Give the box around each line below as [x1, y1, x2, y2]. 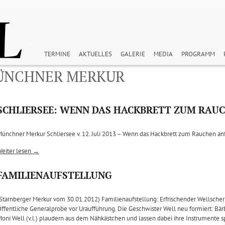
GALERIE [121, 50, 145, 59]
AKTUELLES [79, 50, 112, 59]
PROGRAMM [181, 50, 215, 59]
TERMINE [44, 50, 70, 59]
